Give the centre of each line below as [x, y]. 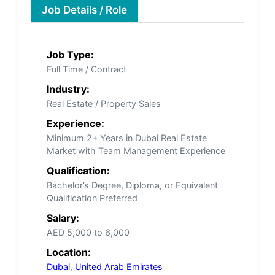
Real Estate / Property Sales [104, 103]
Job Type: [70, 54]
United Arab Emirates [119, 266]
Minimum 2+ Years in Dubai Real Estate [127, 137]
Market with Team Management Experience [136, 150]
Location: [69, 252]
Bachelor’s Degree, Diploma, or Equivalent [132, 185]
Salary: [63, 218]
